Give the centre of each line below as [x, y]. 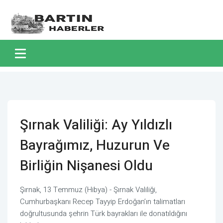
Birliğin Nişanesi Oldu [86, 166]
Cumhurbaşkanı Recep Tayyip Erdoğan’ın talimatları [103, 202]
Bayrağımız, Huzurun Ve [95, 146]
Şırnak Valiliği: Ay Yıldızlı [96, 125]
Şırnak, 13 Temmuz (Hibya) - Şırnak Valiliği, [88, 190]
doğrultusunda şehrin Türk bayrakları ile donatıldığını [104, 214]
